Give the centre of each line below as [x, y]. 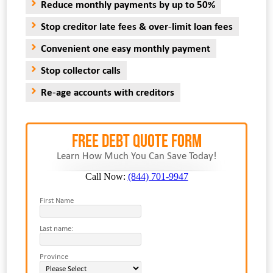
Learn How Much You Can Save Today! [136, 156]
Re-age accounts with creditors [107, 93]
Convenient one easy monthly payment [125, 49]
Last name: [56, 229]
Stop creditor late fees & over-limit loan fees [136, 27]
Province [54, 257]
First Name [56, 200]
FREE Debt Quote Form [136, 141]
